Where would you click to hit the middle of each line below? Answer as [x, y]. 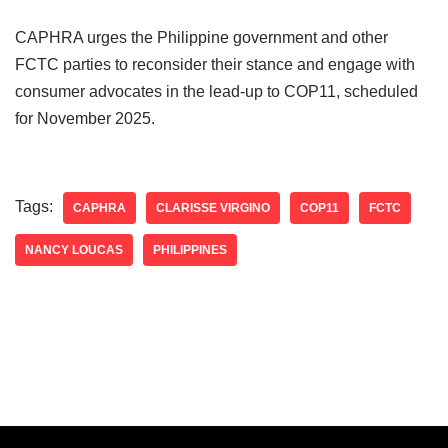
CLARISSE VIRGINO [213, 208]
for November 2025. [85, 118]
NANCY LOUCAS [74, 250]
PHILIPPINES [190, 250]
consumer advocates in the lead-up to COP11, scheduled [216, 91]
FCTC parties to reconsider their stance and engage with [215, 64]
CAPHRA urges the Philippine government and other [201, 37]
